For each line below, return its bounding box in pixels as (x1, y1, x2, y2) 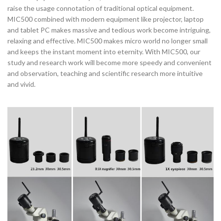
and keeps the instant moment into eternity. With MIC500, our (7, 47, 200, 56)
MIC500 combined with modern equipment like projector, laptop (7, 15, 204, 24)
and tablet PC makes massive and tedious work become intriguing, (7, 26, 211, 35)
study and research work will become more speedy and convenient (7, 58, 212, 67)
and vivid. (7, 80, 36, 89)
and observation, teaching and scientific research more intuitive (7, 69, 203, 78)
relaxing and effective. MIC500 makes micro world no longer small (7, 37, 208, 45)
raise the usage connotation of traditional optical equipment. (7, 4, 194, 13)
